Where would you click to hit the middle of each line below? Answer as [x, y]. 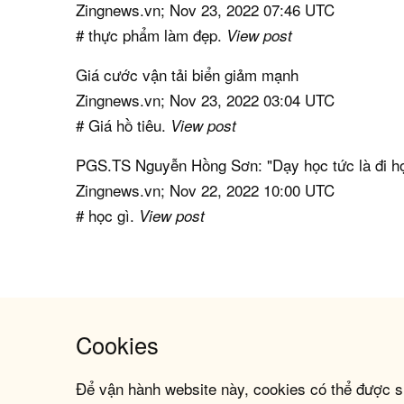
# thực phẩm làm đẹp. [151, 34]
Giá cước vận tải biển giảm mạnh [188, 74]
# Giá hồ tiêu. [124, 124]
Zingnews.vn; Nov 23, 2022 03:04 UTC [206, 99]
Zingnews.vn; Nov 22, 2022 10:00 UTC [206, 189]
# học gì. [108, 215]
